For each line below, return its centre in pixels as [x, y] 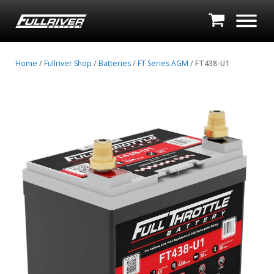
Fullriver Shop [68, 63]
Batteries [114, 63]
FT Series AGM [163, 63]
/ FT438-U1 [209, 63]
